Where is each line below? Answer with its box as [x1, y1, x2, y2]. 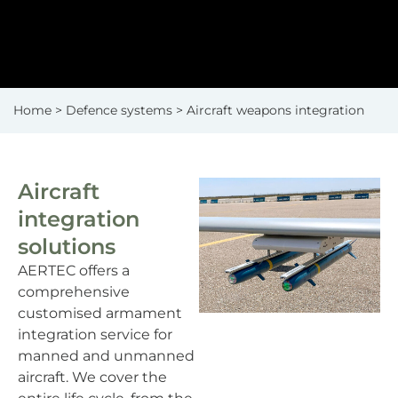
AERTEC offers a [18, 261, 130, 279]
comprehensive [18, 283, 130, 300]
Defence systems [66, 101, 172, 118]
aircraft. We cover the [18, 368, 167, 386]
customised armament [18, 304, 182, 322]
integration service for [18, 325, 172, 343]
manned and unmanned [18, 346, 195, 364]
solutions [18, 233, 115, 259]
